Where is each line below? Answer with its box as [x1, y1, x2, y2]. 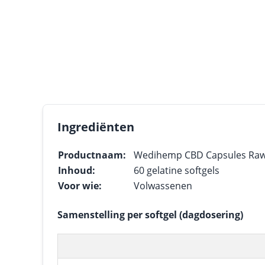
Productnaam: [58, 148, 126, 161]
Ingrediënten [57, 119, 134, 135]
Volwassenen [134, 179, 192, 192]
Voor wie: [58, 179, 102, 192]
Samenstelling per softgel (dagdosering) [57, 208, 243, 221]
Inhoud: [58, 164, 95, 177]
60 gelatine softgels [134, 164, 219, 177]
